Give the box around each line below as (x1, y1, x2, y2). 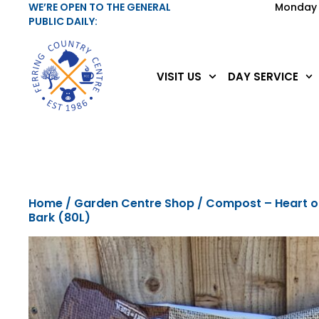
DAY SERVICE (227, 68, 298, 84)
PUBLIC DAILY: (28, 14, 98, 28)
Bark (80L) (28, 209, 91, 226)
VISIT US (157, 68, 202, 84)
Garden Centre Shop (74, 195, 195, 212)
